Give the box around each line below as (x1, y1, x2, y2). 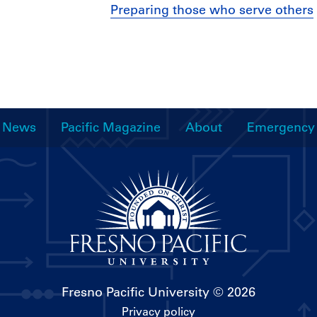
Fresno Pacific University (62, 284, 209, 300)
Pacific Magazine (61, 120, 161, 136)
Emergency (247, 120, 315, 136)
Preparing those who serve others (110, 2, 313, 18)
